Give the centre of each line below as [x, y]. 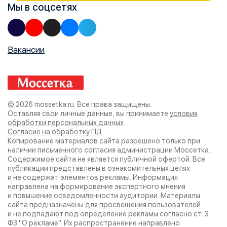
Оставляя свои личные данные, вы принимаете [89, 114]
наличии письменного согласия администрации [91, 150]
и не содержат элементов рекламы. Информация [93, 178]
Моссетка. [192, 150]
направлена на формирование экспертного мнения [97, 187]
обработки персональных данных [66, 123]
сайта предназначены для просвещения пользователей [104, 205]
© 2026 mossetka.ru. [42, 105]
